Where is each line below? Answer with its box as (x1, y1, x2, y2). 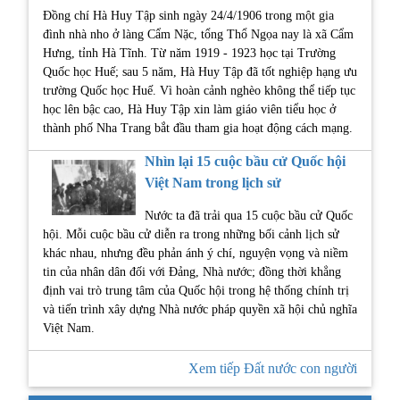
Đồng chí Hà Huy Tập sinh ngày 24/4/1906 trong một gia (43, 8, 334, 22)
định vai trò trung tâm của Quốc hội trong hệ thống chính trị (43, 283, 349, 297)
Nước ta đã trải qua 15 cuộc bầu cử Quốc (145, 208, 353, 222)
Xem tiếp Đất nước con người (188, 361, 357, 377)
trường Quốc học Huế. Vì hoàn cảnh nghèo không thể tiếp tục (43, 83, 355, 97)
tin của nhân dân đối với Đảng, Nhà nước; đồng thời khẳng (43, 264, 341, 279)
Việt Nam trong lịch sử (145, 174, 281, 190)
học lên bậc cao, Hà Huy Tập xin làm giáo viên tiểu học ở (43, 102, 336, 116)
